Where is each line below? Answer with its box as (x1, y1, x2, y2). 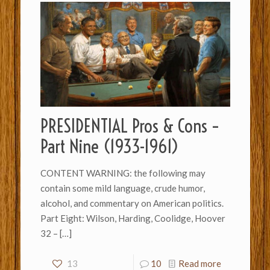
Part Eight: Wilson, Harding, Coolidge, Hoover (40, 212, 229, 224)
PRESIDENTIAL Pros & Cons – (40, 114, 219, 137)
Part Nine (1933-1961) (40, 134, 179, 158)
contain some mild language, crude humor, (40, 182, 205, 193)
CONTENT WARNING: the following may (40, 167, 206, 178)
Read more (178, 257, 221, 269)
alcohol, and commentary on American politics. (40, 197, 224, 209)
